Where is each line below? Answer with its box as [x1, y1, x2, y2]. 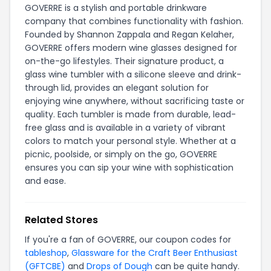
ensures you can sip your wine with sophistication [25, 161, 233, 174]
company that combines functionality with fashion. [25, 15, 243, 27]
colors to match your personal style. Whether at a [25, 134, 236, 147]
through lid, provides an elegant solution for [25, 81, 209, 94]
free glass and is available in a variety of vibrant [25, 121, 226, 134]
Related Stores [25, 212, 98, 227]
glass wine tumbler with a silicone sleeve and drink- [25, 68, 241, 80]
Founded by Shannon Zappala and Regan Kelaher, [25, 28, 234, 41]
